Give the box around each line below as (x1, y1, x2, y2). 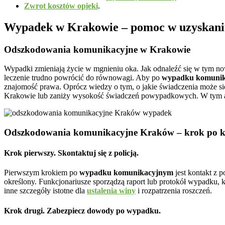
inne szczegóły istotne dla (4, 186, 87, 195)
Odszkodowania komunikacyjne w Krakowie (4, 44, 190, 55)
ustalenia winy (87, 186, 136, 195)
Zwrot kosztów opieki (24, 1, 98, 10)
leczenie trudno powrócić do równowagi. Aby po (4, 73, 162, 82)
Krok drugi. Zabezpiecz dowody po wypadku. (4, 206, 161, 215)
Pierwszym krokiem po (4, 168, 79, 177)
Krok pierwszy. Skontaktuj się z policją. (4, 149, 139, 158)
